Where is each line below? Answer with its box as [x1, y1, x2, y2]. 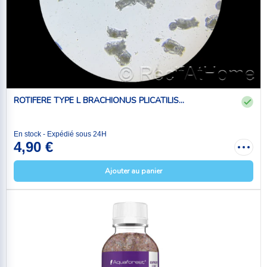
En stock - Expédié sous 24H [14, 130, 107, 139]
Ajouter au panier [105, 166, 162, 176]
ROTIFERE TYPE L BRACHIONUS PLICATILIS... [14, 94, 184, 106]
